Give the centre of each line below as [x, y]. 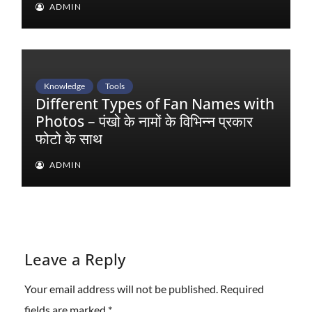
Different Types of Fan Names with [155, 103]
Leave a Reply [75, 259]
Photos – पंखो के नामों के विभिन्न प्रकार [144, 121]
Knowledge [64, 86]
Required [242, 289]
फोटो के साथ [69, 138]
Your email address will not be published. [121, 289]
